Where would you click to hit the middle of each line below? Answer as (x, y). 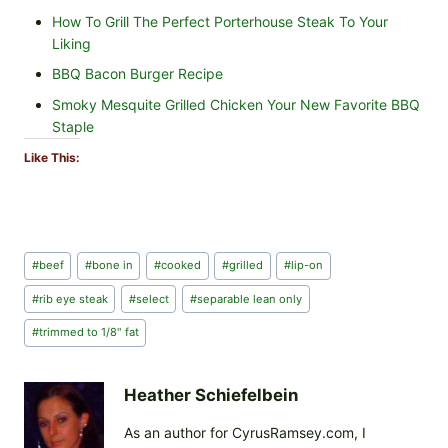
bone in (112, 265)
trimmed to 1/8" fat (88, 332)
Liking (71, 43)
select (152, 298)
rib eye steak (73, 298)
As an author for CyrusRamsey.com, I (245, 432)
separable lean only (249, 298)
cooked (180, 265)
